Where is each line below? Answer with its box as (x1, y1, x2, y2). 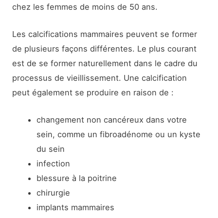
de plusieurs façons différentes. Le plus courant (12, 43, 197, 54)
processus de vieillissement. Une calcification (12, 73, 187, 83)
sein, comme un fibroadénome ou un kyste (36, 129, 200, 140)
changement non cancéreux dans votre (36, 115, 187, 125)
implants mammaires (36, 202, 114, 213)
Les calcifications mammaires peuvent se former (12, 29, 198, 39)
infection (36, 159, 70, 169)
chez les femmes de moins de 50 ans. (12, 1, 158, 12)
